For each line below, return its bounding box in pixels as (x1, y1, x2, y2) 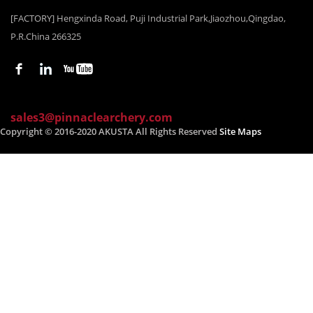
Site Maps (219, 125, 261, 138)
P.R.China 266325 (10, 30, 81, 43)
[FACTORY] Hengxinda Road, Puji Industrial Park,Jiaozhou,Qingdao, (10, 12, 286, 25)
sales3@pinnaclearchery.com (10, 110, 173, 126)
